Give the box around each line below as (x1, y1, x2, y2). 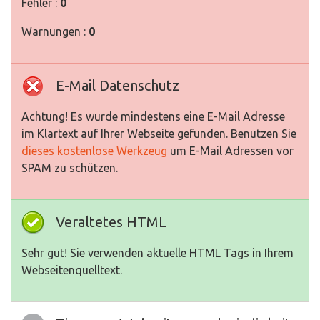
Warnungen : (21, 25, 89, 38)
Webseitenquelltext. (21, 264, 122, 276)
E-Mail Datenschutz (56, 77, 179, 94)
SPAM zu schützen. (21, 161, 118, 174)
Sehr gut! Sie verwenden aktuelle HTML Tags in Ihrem (21, 246, 294, 259)
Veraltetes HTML (56, 214, 166, 230)
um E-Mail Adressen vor (167, 144, 294, 157)
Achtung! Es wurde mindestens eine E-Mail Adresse (21, 110, 285, 123)
